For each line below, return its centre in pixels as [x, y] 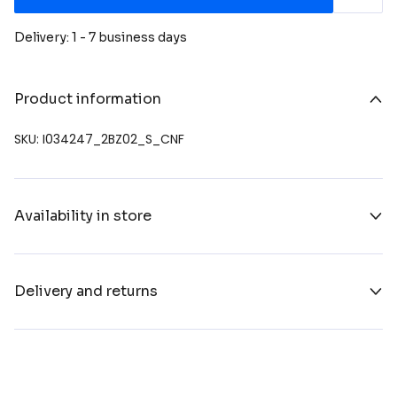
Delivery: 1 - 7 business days [101, 37]
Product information [88, 98]
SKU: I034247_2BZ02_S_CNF [99, 139]
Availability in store [83, 215]
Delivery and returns [86, 291]
